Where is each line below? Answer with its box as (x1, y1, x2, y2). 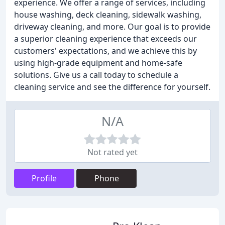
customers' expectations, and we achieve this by (14, 45, 197, 56)
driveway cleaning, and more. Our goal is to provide (14, 21, 210, 32)
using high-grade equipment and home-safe (14, 57, 182, 68)
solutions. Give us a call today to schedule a (14, 69, 178, 80)
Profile (32, 173, 57, 184)
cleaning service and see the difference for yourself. (14, 81, 210, 92)
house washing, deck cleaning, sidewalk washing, (14, 9, 201, 20)
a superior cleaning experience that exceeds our (14, 33, 197, 44)
